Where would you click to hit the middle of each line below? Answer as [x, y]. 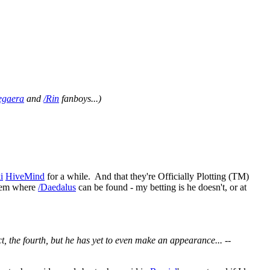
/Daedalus [57, 187]
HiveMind [25, 177]
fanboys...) [80, 99]
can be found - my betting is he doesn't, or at [161, 187]
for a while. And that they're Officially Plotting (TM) [147, 177]
